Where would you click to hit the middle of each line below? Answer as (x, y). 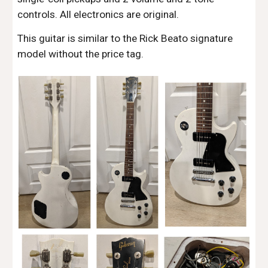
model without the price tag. (81, 54)
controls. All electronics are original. (98, 15)
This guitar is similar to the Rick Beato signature (125, 39)
